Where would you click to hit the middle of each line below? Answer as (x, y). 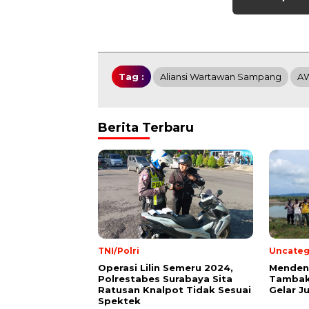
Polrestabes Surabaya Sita (165, 279)
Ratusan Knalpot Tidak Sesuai (175, 290)
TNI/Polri (119, 251)
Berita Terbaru (146, 128)
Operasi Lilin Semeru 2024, (166, 268)
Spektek (119, 301)
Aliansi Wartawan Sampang (221, 77)
